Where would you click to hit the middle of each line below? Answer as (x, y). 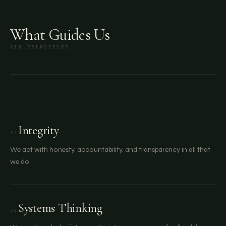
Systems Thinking (60, 208)
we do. (20, 162)
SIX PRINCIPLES (40, 47)
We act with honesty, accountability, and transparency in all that (110, 150)
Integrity (38, 130)
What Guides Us (60, 35)
